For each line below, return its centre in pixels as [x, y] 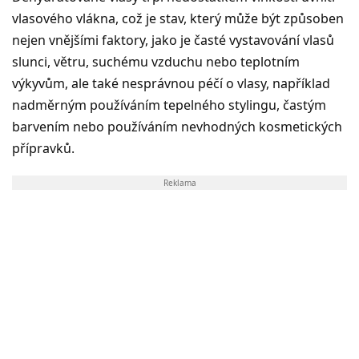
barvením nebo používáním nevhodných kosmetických [177, 126]
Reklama [179, 182]
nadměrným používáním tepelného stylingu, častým [169, 105]
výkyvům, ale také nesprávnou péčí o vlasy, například [171, 83]
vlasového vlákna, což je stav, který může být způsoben [178, 18]
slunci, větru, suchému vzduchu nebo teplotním [156, 61]
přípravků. [43, 148]
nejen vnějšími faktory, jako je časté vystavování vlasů [173, 40]
